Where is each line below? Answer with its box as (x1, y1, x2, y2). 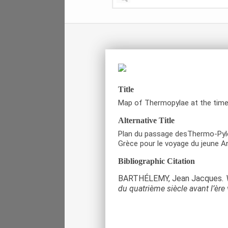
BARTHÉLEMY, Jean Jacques (118, 173, 222, 183)
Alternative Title (118, 116, 175, 125)
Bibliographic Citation (118, 156, 195, 165)
